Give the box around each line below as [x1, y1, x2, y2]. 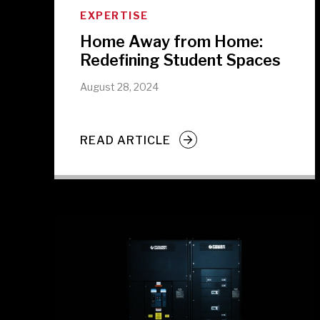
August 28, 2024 [80, 81, 159, 93]
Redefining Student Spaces [80, 51, 281, 69]
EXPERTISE [80, 9, 149, 21]
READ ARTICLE [80, 133, 171, 147]
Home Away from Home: [80, 32, 263, 51]
